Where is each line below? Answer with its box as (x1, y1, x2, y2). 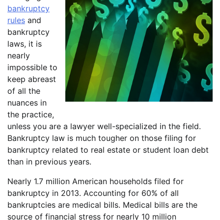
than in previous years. (7, 157, 91, 167)
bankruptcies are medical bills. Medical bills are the (7, 200, 197, 210)
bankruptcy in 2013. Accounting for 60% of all (7, 188, 179, 198)
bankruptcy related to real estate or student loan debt (7, 145, 209, 155)
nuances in (7, 98, 47, 108)
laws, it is (7, 39, 42, 49)
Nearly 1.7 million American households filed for (7, 176, 184, 187)
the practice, (7, 110, 54, 120)
